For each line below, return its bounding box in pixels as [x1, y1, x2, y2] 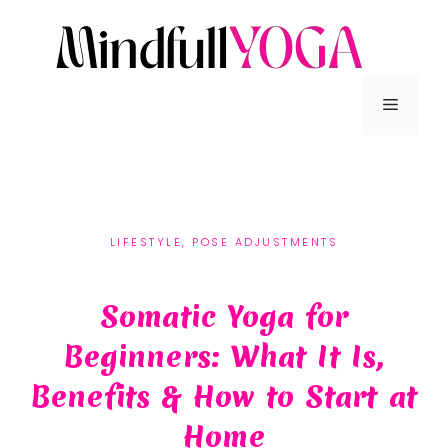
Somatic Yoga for [100, 297, 348, 337]
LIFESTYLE [109, 233, 183, 250]
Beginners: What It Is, [63, 337, 385, 377]
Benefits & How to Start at [31, 377, 417, 417]
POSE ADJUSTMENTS [192, 233, 339, 250]
